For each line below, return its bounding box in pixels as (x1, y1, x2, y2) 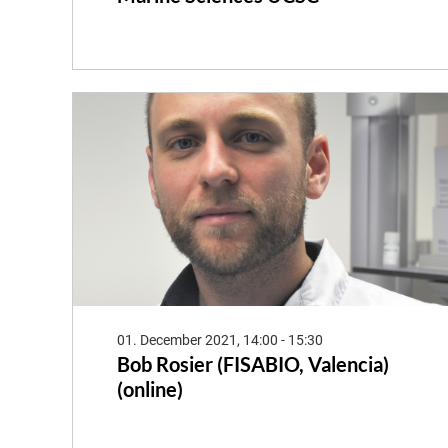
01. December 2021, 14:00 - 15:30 (117, 331, 323, 348)
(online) (117, 376, 183, 401)
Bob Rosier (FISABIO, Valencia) (117, 351, 389, 376)
